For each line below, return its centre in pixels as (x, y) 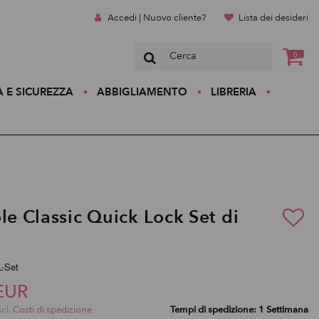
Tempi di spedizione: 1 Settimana (239, 310)
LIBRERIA (233, 92)
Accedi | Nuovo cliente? (156, 18)
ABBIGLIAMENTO (142, 92)
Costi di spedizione (52, 310)
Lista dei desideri (273, 18)
